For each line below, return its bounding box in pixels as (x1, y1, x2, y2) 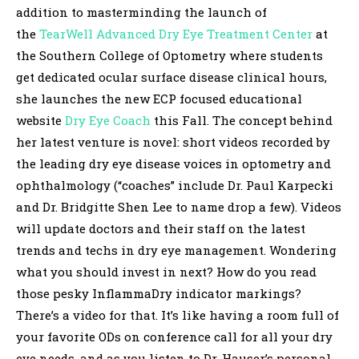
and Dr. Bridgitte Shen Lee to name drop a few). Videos (16, 199, 341, 216)
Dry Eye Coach (65, 112, 151, 129)
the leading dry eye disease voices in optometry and (16, 155, 331, 172)
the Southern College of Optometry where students (16, 47, 323, 64)
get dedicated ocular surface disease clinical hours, (16, 69, 327, 86)
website (16, 112, 65, 129)
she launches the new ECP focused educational (16, 91, 302, 107)
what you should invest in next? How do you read (16, 264, 317, 280)
